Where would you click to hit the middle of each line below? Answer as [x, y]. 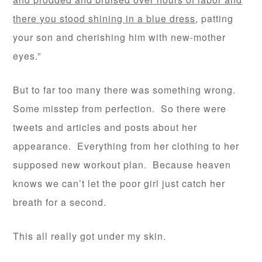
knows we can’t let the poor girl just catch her [119, 184]
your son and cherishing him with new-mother [120, 37]
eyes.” [27, 56]
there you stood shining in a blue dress [104, 19]
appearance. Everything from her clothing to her [126, 146]
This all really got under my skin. [90, 236]
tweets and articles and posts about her [105, 127]
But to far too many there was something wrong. [126, 90]
